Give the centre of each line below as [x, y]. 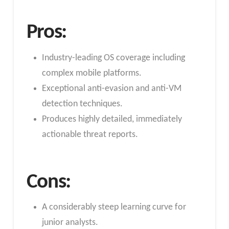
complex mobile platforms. [91, 73]
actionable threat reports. [90, 134]
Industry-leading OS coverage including [113, 58]
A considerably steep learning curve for [114, 208]
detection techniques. [82, 104]
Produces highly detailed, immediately [112, 119]
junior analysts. [70, 223]
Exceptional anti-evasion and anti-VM [111, 88]
